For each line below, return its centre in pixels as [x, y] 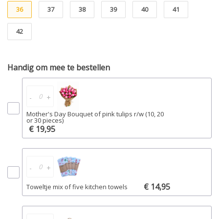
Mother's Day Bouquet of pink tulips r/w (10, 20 [95, 114]
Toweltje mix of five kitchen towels [77, 186]
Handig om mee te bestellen [59, 67]
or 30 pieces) [45, 120]
